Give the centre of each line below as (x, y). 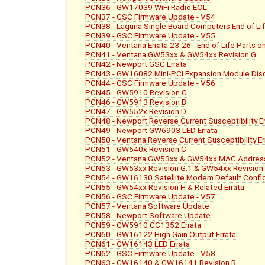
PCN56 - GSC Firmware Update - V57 (151, 197)
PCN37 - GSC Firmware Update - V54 (151, 17)
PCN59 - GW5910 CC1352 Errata (143, 225)
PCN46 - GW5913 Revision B (136, 102)
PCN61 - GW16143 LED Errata (138, 244)
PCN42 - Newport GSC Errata (136, 64)
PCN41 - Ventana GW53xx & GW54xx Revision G (171, 55)
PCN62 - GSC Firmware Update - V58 (151, 253)
